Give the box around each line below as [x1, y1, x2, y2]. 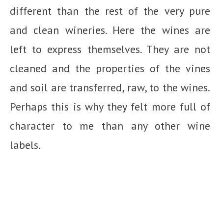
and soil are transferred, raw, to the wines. [10, 80, 210, 94]
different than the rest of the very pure [10, 3, 210, 18]
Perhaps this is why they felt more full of [10, 99, 210, 113]
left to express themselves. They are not [10, 42, 210, 56]
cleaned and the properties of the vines [10, 61, 210, 75]
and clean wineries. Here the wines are [10, 23, 210, 37]
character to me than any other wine [10, 118, 210, 133]
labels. [10, 137, 41, 152]
